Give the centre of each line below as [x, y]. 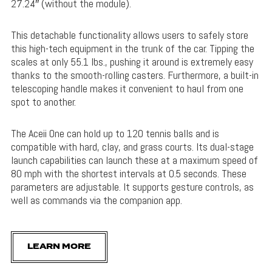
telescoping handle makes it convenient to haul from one [127, 89]
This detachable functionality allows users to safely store [129, 35]
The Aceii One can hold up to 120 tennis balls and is [115, 134]
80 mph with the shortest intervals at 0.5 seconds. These [128, 174]
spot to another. [44, 102]
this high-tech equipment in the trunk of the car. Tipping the [132, 49]
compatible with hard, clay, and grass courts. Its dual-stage [132, 147]
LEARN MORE [59, 247]
